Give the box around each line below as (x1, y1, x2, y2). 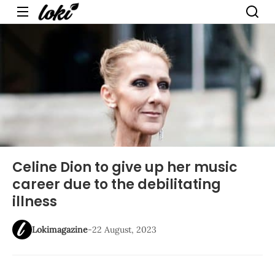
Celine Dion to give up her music (12, 158, 238, 177)
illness (12, 192, 57, 211)
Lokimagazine (32, 224, 88, 235)
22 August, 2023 (92, 224, 157, 235)
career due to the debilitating (12, 175, 221, 194)
